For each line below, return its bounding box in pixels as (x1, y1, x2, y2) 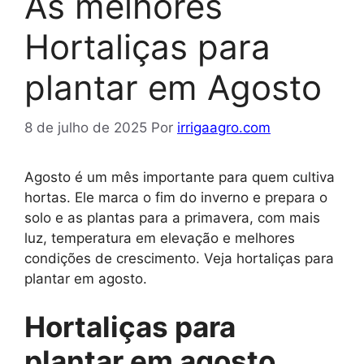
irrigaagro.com (177, 119, 271, 136)
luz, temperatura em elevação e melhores (24, 229, 295, 246)
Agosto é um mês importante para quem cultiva (24, 168, 335, 185)
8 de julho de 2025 (24, 119, 147, 136)
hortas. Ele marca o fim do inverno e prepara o (24, 188, 327, 206)
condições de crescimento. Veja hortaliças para (24, 249, 334, 266)
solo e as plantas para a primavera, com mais (24, 209, 320, 226)
